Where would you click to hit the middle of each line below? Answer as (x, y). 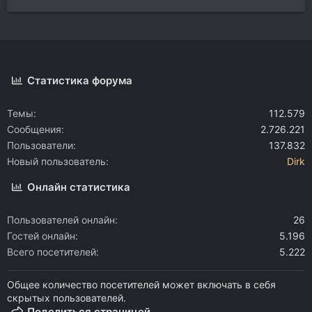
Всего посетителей (52, 252)
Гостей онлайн (41, 236)
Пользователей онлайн (61, 220)
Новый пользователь (56, 161)
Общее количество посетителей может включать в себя (141, 284)
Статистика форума (80, 80)
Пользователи (40, 145)
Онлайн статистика (79, 187)
